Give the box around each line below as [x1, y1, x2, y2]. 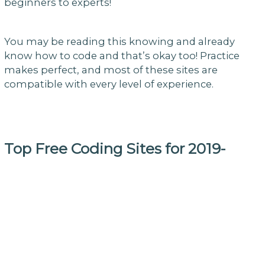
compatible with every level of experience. [4, 77, 214, 90]
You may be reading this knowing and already [4, 35, 235, 47]
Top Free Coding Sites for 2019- [4, 139, 225, 157]
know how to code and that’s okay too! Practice [4, 49, 240, 62]
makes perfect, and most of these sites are [4, 63, 218, 76]
